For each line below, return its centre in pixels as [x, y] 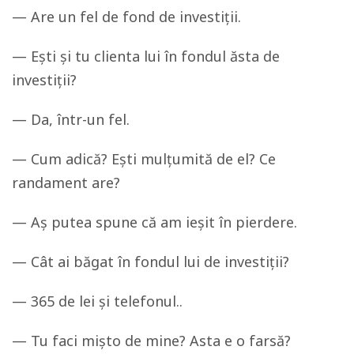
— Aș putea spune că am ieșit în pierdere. [154, 222]
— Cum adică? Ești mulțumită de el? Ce [144, 158]
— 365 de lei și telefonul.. [97, 301]
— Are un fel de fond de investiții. [126, 16]
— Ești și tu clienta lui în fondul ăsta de [146, 56]
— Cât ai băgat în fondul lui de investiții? [151, 261]
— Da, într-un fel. [71, 119]
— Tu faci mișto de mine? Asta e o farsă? [151, 340]
